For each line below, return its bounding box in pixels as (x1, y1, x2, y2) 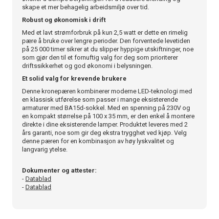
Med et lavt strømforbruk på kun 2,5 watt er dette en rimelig (22, 28, 188, 36)
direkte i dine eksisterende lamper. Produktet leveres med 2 (22, 120, 188, 128)
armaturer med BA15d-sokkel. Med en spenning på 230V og (22, 104, 190, 111)
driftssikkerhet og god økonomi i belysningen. (22, 62, 153, 69)
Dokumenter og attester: (22, 166, 97, 174)
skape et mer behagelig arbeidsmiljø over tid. (22, 3, 149, 11)
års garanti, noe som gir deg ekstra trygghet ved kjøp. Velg (22, 129, 187, 136)
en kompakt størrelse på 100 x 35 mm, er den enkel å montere (22, 112, 195, 120)
